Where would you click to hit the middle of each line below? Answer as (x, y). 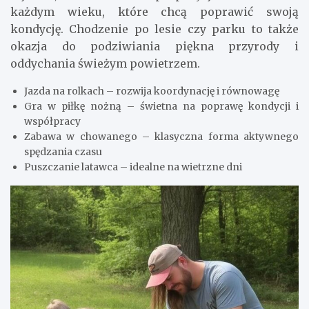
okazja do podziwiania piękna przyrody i (154, 47)
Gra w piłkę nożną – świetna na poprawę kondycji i (161, 107)
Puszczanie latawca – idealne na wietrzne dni (133, 167)
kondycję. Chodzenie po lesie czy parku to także (154, 29)
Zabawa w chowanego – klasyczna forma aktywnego (161, 137)
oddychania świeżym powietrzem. (105, 64)
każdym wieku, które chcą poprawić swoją (154, 12)
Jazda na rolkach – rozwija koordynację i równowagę (152, 91)
